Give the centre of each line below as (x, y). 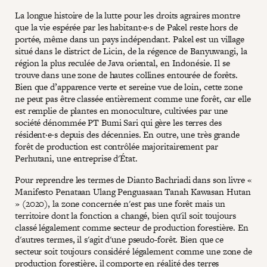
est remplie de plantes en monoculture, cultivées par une (122, 111)
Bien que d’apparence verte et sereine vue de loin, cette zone (129, 87)
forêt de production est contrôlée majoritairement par (117, 146)
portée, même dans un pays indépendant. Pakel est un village (130, 39)
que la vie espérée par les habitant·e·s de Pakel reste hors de (126, 27)
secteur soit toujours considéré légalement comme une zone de (133, 251)
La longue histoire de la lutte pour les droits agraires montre (128, 15)
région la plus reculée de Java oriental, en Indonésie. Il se (122, 63)
